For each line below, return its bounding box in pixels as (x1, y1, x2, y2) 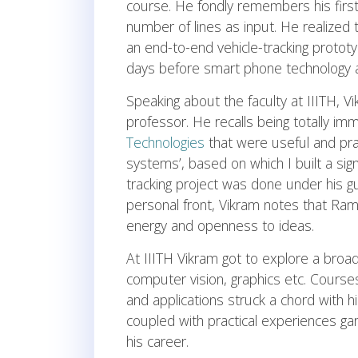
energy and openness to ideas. (126, 216, 314, 236)
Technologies (126, 133, 205, 153)
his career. (126, 332, 189, 352)
